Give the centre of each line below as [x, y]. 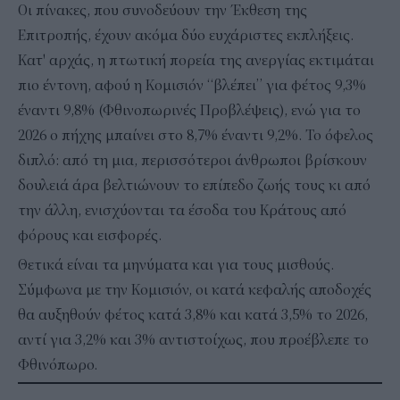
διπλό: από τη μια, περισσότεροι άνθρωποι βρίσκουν [192, 160]
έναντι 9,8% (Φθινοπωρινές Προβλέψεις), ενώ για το [189, 110]
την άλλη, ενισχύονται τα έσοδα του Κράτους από [182, 210]
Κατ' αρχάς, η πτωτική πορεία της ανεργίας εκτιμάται [196, 60]
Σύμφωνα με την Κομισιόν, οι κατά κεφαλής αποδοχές [195, 290]
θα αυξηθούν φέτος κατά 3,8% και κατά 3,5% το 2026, [193, 315]
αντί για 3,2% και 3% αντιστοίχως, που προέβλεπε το [193, 340]
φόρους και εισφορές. [97, 235]
